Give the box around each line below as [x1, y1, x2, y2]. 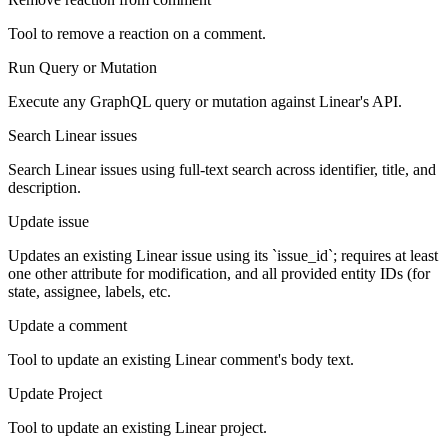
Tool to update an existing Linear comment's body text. [8, 351, 354, 369]
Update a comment [8, 317, 127, 335]
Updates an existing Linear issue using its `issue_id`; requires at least [8, 247, 438, 265]
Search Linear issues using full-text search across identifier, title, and [8, 161, 436, 179]
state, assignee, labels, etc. [8, 283, 171, 301]
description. [8, 179, 81, 197]
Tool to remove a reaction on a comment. [8, 25, 266, 43]
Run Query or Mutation [8, 59, 157, 77]
